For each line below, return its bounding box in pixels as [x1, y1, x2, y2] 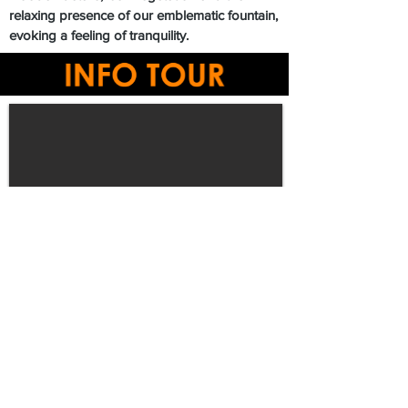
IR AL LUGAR [101, 331, 189, 359]
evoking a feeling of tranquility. [9, 27, 189, 43]
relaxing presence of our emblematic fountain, [9, 7, 278, 23]
